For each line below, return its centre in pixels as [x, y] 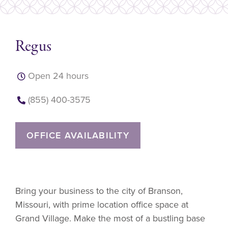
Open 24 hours [58, 76]
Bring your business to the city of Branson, [99, 191]
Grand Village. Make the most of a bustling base [110, 218]
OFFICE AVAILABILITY [78, 135]
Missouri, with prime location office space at [102, 205]
